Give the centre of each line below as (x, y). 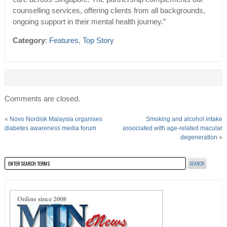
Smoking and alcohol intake (184, 119)
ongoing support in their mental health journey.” (89, 22)
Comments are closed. (42, 99)
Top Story (98, 41)
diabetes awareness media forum (50, 128)
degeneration (199, 138)
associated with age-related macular (173, 128)
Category (29, 41)
